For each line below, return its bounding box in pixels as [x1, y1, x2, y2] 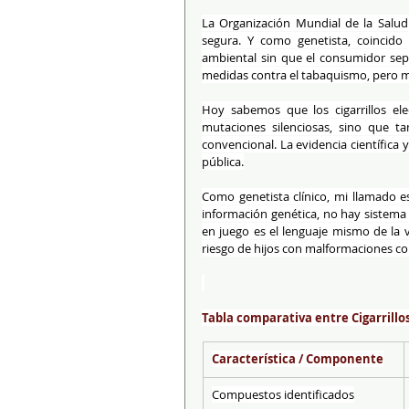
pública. [202, 153, 244, 170]
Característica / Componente [212, 351, 383, 367]
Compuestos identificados [212, 386, 354, 403]
